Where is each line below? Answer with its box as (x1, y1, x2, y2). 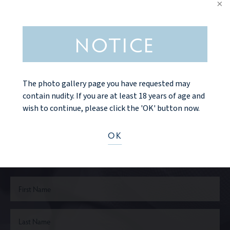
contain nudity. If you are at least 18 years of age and (23, 90, 205, 102)
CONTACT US (57, 148, 172, 172)
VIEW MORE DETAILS (69, 71, 161, 84)
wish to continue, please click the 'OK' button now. (23, 103, 200, 114)
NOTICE (75, 30, 155, 58)
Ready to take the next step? (39, 117, 191, 130)
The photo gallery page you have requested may (23, 78, 190, 89)
